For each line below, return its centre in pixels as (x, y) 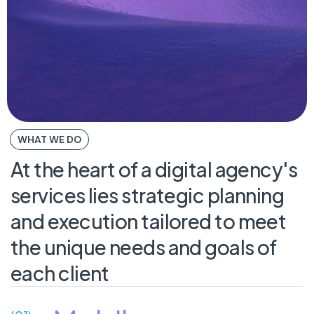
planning (246, 195)
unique (75, 247)
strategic (163, 195)
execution (93, 221)
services (48, 195)
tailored (176, 221)
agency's (256, 169)
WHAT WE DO (49, 139)
